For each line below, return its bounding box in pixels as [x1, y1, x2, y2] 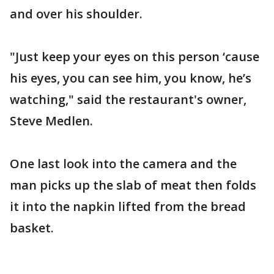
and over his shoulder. [10, 6, 143, 22]
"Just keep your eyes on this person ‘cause [10, 48, 259, 65]
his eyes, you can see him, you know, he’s [10, 70, 251, 86]
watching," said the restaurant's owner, [10, 91, 246, 108]
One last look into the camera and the [10, 155, 237, 172]
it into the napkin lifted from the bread [10, 198, 246, 215]
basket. [10, 220, 54, 236]
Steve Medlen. [10, 113, 93, 129]
